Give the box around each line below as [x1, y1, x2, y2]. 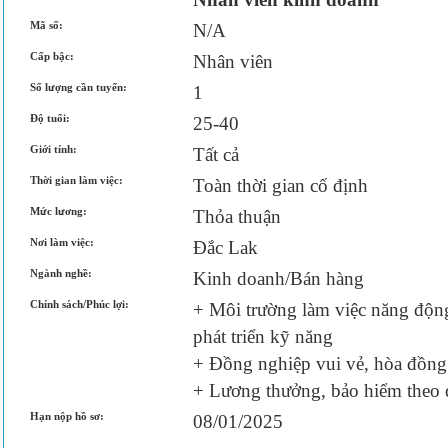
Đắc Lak [193, 237, 258, 258]
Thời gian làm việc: [30, 174, 123, 186]
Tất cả [193, 144, 239, 165]
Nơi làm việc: [30, 236, 94, 248]
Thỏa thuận [193, 206, 281, 227]
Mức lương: [30, 205, 87, 217]
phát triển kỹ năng [193, 326, 333, 347]
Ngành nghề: [30, 267, 92, 279]
